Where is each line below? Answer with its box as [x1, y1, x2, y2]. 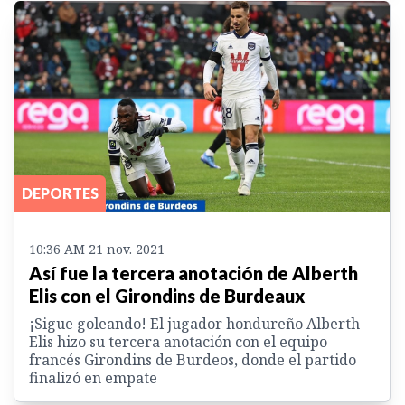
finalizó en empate [29, 368, 157, 389]
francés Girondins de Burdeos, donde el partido [29, 350, 356, 371]
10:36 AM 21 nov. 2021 [29, 240, 165, 259]
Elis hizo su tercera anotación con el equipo [29, 332, 327, 353]
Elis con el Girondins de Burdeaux [29, 285, 305, 307]
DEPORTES [22, 184, 99, 202]
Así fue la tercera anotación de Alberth [29, 262, 358, 285]
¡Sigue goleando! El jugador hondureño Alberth [29, 314, 360, 334]
